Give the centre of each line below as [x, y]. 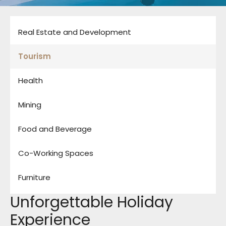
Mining [30, 105]
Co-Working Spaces [56, 153]
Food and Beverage [55, 129]
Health [31, 80]
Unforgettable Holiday [92, 202]
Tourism [35, 56]
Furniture [34, 177]
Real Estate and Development [75, 32]
